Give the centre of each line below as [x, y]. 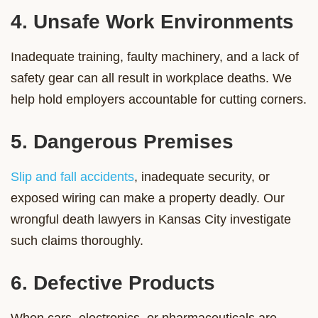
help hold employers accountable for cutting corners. [159, 99]
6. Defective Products [113, 283]
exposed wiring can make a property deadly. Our [148, 198]
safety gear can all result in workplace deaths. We [151, 78]
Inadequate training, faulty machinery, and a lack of [155, 56]
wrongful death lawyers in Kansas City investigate [151, 219]
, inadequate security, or [202, 176]
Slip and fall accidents [72, 176]
